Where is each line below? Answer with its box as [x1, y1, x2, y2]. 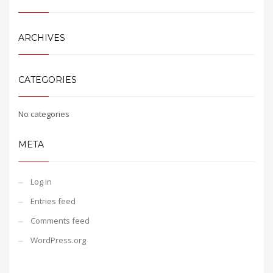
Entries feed [30, 196, 76, 207]
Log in [30, 176, 52, 187]
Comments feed [30, 215, 90, 226]
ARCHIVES [18, 32, 65, 43]
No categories [18, 108, 69, 119]
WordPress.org [30, 235, 86, 246]
